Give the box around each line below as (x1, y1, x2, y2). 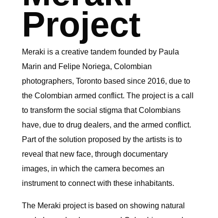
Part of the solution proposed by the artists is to (21, 135, 182, 144)
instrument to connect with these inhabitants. (21, 179, 174, 187)
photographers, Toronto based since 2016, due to (21, 76, 190, 85)
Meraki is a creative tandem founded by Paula (21, 47, 179, 56)
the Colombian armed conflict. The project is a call (21, 91, 194, 100)
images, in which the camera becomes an (21, 164, 164, 173)
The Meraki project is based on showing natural (21, 201, 185, 210)
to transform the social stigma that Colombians (21, 106, 181, 114)
